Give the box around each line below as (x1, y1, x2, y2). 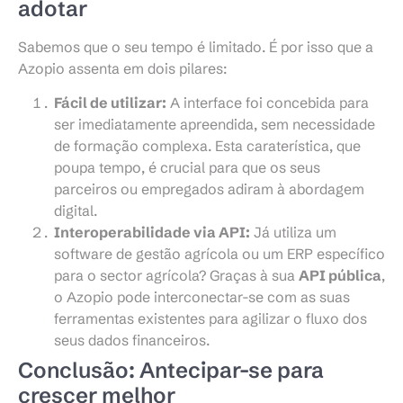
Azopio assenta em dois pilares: (18, 58, 227, 77)
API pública (299, 266, 381, 285)
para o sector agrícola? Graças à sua (54, 266, 299, 285)
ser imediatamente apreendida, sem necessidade (54, 115, 375, 134)
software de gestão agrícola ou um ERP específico (54, 245, 385, 264)
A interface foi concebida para (166, 94, 369, 112)
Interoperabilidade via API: (54, 223, 250, 242)
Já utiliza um (250, 223, 336, 242)
